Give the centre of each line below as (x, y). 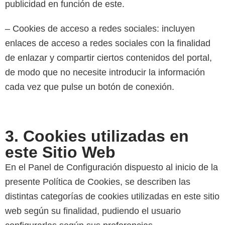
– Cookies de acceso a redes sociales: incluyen (100, 28)
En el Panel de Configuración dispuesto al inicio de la (111, 167)
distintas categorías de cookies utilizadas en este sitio (112, 196)
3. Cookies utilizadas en (97, 136)
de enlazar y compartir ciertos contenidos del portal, (108, 58)
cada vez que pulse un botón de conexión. (90, 87)
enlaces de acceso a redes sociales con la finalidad (108, 43)
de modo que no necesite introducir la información (105, 72)
